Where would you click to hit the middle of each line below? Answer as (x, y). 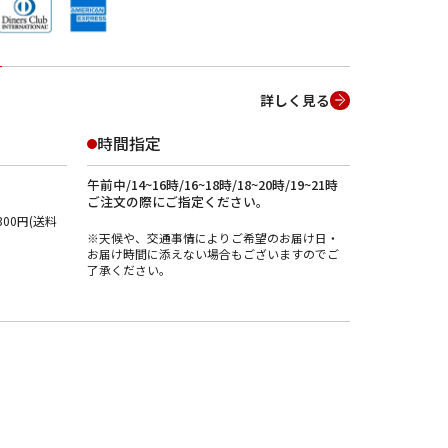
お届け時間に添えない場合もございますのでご (212, 253)
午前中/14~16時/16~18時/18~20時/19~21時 (212, 184)
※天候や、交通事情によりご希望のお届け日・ (212, 237)
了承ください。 (128, 269)
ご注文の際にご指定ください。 (177, 201)
